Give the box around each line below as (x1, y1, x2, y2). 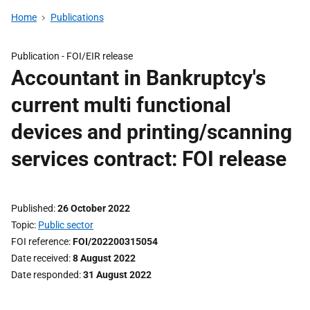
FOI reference (11, 236, 69, 247)
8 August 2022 (73, 253, 136, 264)
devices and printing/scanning (11, 120, 292, 144)
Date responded (11, 269, 79, 280)
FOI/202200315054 (73, 236, 158, 247)
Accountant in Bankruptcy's (11, 66, 266, 90)
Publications (50, 12, 104, 23)
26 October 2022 (57, 203, 130, 214)
